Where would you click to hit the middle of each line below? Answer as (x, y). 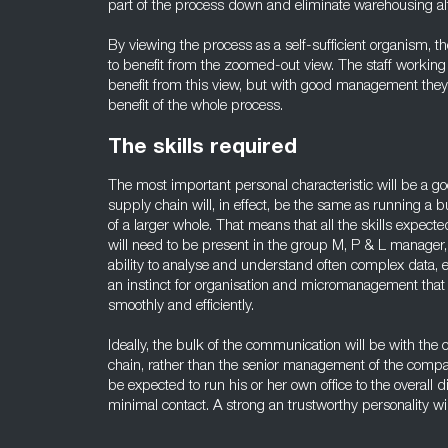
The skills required (202, 148)
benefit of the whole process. (195, 106)
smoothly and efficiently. (181, 306)
